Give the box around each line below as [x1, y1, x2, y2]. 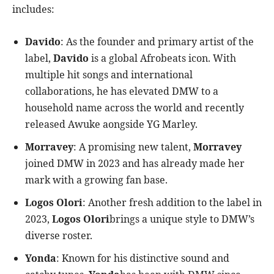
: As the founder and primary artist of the [61, 35, 254, 49]
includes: [12, 2, 54, 17]
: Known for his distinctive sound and [56, 251, 229, 265]
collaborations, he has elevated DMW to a [25, 84, 218, 98]
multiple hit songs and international [25, 68, 193, 82]
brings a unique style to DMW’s [109, 212, 254, 226]
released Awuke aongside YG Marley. [25, 117, 198, 131]
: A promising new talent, [73, 140, 193, 154]
